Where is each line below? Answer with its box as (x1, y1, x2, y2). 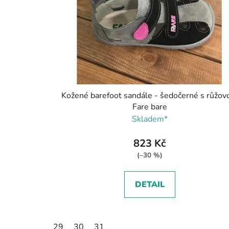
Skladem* (131, 113, 168, 125)
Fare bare (132, 101, 167, 113)
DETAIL (134, 179, 165, 191)
